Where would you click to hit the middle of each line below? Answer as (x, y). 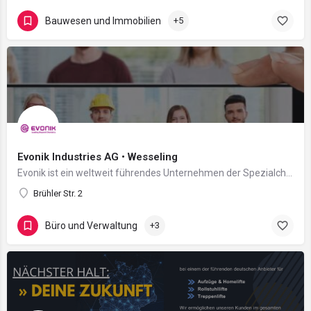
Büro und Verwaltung (91, 225)
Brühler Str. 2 (58, 193)
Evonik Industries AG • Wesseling (98, 157)
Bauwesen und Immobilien (103, 20)
